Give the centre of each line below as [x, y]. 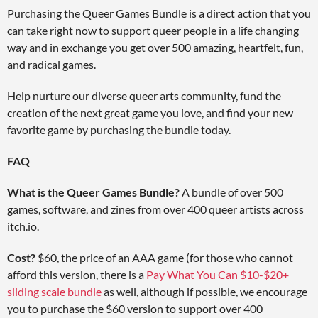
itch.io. [23, 226]
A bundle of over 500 [231, 192]
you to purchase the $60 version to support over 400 [135, 309]
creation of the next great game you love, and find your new [150, 113]
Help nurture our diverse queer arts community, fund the [144, 96]
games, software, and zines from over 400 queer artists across [155, 209]
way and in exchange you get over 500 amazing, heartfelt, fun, [155, 48]
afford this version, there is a [77, 275]
